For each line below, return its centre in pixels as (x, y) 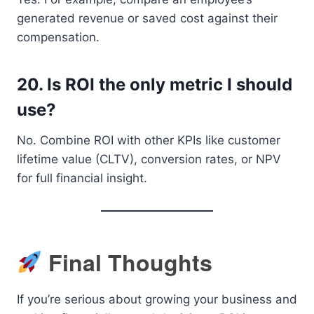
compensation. (58, 37)
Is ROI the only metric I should (170, 84)
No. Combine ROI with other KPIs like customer (149, 140)
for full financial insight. (82, 178)
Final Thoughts (128, 262)
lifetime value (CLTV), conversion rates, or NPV (149, 159)
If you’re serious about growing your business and (157, 299)
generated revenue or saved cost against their (147, 18)
